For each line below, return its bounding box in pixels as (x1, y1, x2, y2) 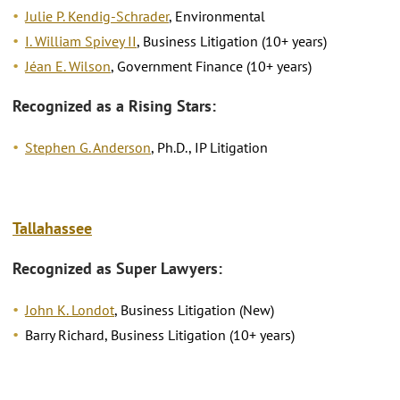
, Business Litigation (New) (114, 300, 274, 319)
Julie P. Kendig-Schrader (25, 6, 169, 25)
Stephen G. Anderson (25, 137, 151, 156)
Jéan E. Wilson (25, 56, 111, 75)
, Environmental (169, 6, 265, 25)
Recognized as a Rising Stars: (12, 96, 216, 117)
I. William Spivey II (25, 31, 137, 50)
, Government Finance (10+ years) (111, 56, 312, 75)
